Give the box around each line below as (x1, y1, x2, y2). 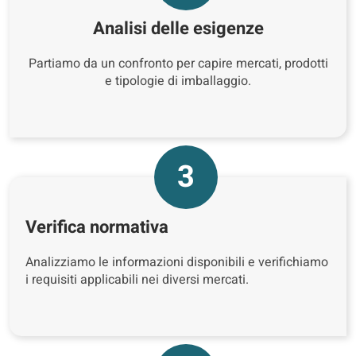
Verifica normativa (25, 215, 168, 240)
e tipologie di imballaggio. (105, 72, 251, 91)
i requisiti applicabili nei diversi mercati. (25, 270, 249, 289)
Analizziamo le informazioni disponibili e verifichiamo (25, 253, 328, 272)
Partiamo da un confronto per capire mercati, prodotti (28, 54, 328, 73)
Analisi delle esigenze (92, 16, 264, 41)
